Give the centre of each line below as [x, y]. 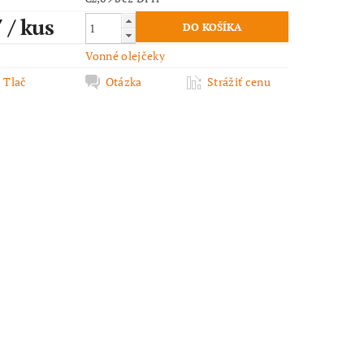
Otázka [123, 82]
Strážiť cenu [239, 82]
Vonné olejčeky [125, 56]
